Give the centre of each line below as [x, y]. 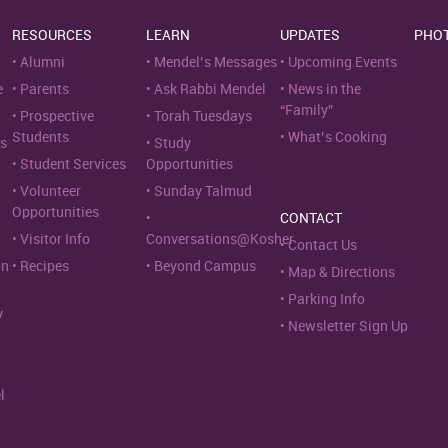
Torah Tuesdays [203, 116]
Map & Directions [341, 272]
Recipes [44, 266]
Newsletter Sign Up [348, 326]
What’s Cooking [337, 137]
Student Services [73, 164]
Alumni [42, 62]
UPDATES [310, 35]
